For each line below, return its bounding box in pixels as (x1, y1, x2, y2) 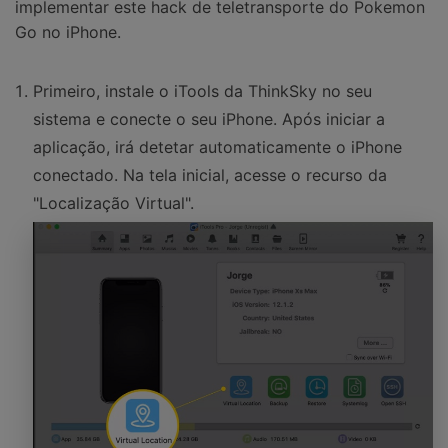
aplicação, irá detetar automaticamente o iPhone (33, 137, 402, 158)
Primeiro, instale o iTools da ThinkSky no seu (33, 81, 372, 102)
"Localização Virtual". (33, 193, 194, 214)
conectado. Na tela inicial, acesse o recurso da (33, 165, 387, 186)
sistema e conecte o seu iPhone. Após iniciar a (33, 109, 385, 130)
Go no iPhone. (15, 21, 121, 42)
